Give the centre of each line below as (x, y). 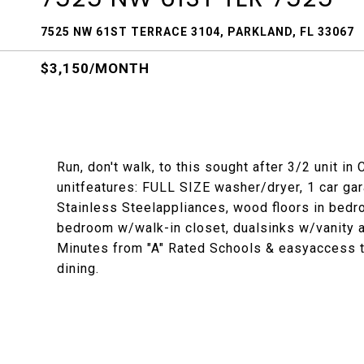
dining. (78, 269)
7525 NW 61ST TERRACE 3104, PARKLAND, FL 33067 (197, 32)
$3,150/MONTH (95, 68)
